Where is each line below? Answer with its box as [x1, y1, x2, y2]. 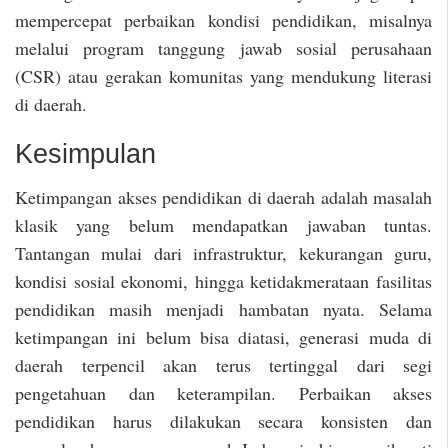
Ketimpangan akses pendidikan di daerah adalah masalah [15, 184, 432, 209]
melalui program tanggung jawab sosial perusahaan [15, 35, 432, 60]
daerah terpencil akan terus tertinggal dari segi [15, 352, 432, 377]
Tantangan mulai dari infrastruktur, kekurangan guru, [15, 240, 432, 265]
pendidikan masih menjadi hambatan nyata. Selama [15, 296, 432, 321]
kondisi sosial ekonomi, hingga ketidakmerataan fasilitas [15, 268, 432, 293]
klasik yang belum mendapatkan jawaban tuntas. [15, 212, 432, 237]
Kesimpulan [15, 139, 156, 170]
